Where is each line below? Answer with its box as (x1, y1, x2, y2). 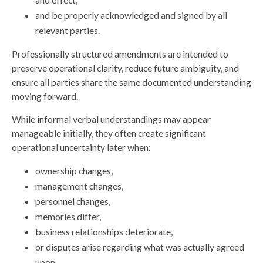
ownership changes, (35, 165, 113, 177)
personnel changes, (35, 195, 110, 207)
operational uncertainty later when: (12, 141, 151, 153)
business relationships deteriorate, (35, 226, 173, 238)
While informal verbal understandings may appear (12, 113, 211, 125)
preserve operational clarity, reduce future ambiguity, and (12, 62, 239, 74)
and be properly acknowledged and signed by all (35, 9, 227, 21)
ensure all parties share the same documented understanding (12, 76, 251, 88)
